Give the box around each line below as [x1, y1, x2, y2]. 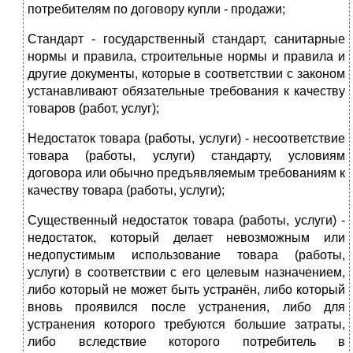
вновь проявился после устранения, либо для [28, 300, 345, 314]
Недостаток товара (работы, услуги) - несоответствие [28, 132, 345, 146]
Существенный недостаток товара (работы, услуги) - [28, 214, 345, 228]
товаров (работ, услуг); [28, 102, 159, 116]
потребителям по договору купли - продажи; [28, 2, 285, 17]
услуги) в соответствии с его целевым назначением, [28, 266, 345, 280]
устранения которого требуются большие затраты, [28, 318, 345, 332]
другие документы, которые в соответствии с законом [28, 67, 345, 81]
